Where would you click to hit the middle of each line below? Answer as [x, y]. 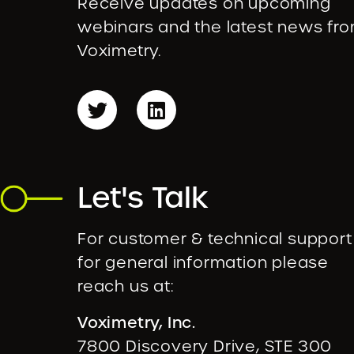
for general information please [203, 263]
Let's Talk [143, 198]
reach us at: [126, 287]
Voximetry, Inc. [137, 322]
